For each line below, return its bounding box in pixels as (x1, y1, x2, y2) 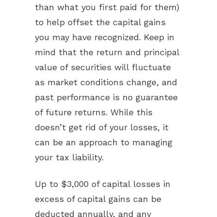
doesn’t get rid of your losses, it (35, 122, 169, 132)
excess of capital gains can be (35, 194, 161, 204)
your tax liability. (35, 152, 104, 162)
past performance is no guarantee (35, 92, 178, 102)
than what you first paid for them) (35, 2, 179, 12)
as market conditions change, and (35, 77, 177, 87)
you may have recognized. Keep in (35, 32, 174, 42)
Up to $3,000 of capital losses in (35, 179, 170, 189)
